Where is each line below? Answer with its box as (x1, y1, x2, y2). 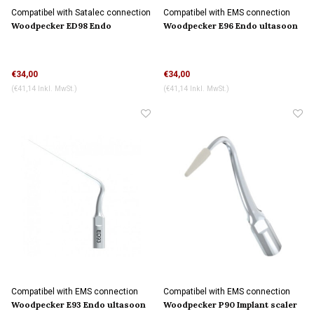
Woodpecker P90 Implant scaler (163, 299, 297, 310)
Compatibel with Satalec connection (11, 8, 151, 18)
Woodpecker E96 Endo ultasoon (163, 20, 298, 32)
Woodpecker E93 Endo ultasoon (11, 299, 146, 310)
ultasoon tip (11, 34, 63, 46)
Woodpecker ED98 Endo (11, 20, 111, 32)
